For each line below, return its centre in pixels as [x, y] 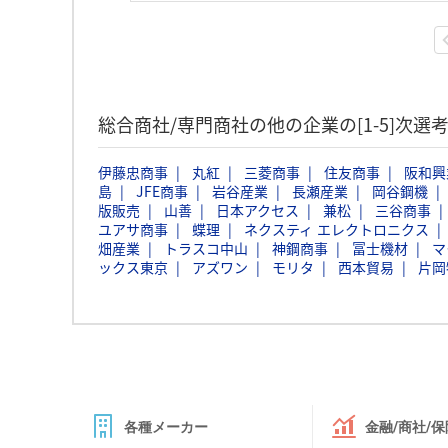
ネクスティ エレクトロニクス [336, 229]
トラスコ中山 [206, 248]
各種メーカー [166, 427]
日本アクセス [257, 210]
